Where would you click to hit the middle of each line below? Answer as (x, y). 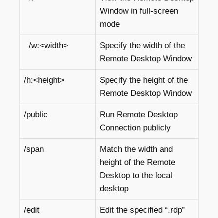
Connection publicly (135, 128)
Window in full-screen (139, 11)
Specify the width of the (142, 45)
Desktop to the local (136, 175)
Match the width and (136, 149)
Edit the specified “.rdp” (142, 210)
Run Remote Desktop (139, 115)
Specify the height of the (144, 80)
